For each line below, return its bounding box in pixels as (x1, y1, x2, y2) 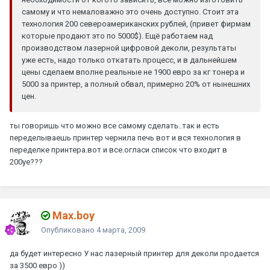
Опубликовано (41, 225, 96, 235)
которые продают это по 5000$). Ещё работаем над (22, 31, 213, 41)
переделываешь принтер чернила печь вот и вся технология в (10, 133, 241, 143)
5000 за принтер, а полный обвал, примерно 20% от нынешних (22, 80, 250, 89)
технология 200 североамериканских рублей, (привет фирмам (22, 19, 251, 29)
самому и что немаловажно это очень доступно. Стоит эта (22, 7, 239, 17)
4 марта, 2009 (96, 225, 145, 235)
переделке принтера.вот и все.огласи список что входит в (10, 145, 227, 155)
